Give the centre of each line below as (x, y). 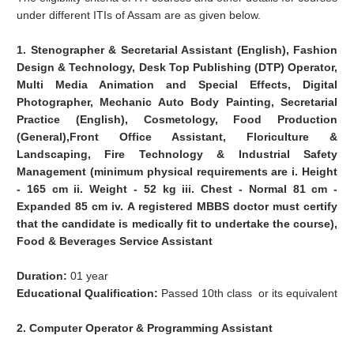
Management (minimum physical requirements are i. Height (177, 172)
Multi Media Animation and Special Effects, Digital (177, 85)
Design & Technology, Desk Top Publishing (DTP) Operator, (177, 68)
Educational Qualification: (89, 294)
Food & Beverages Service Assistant (115, 241)
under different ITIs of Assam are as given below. (139, 15)
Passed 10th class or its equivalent (250, 294)
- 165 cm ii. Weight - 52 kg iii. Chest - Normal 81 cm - (177, 189)
